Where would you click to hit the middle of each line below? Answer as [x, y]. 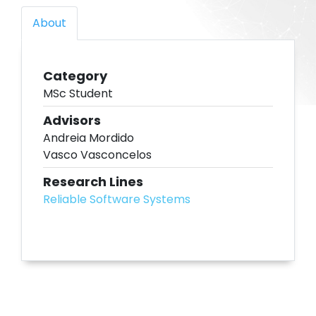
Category [75, 75]
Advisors [72, 120]
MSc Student [78, 93]
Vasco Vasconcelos [97, 154]
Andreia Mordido [89, 138]
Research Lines [93, 181]
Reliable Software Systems [117, 199]
